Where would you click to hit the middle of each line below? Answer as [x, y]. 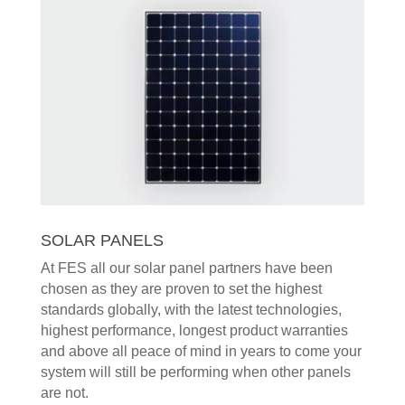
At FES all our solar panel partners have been [186, 268]
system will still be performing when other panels [195, 372]
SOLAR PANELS [102, 240]
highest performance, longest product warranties [194, 330]
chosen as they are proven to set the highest [181, 288]
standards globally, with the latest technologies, [191, 309]
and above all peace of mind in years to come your [201, 351]
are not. [64, 392]
